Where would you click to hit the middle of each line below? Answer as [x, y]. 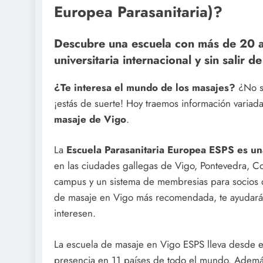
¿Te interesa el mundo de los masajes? [145, 87]
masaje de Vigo [90, 119]
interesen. [75, 213]
